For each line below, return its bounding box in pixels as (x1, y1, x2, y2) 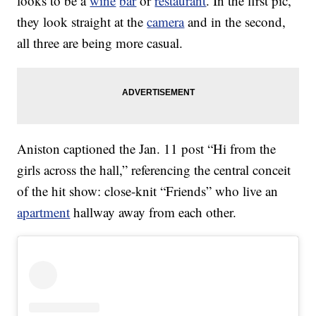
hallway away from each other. (70, 203, 237, 221)
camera (147, 13, 185, 31)
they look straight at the (17, 13, 147, 31)
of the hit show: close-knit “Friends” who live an (17, 182, 279, 200)
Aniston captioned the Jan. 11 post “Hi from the (17, 140, 276, 158)
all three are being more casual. (17, 34, 183, 52)
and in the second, (184, 13, 286, 31)
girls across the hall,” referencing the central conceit (17, 161, 291, 179)
